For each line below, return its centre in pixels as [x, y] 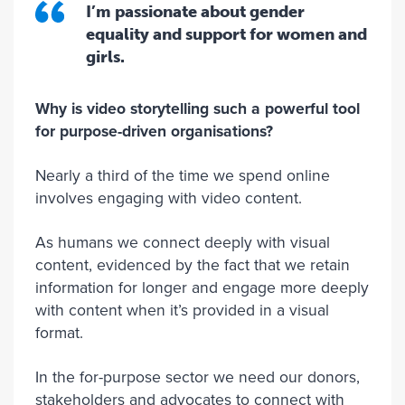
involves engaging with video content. [169, 198]
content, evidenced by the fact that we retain [193, 265]
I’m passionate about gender [195, 12]
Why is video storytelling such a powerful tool [198, 109]
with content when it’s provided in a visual [182, 311]
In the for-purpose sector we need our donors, [198, 377]
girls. [105, 57]
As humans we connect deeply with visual [183, 243]
